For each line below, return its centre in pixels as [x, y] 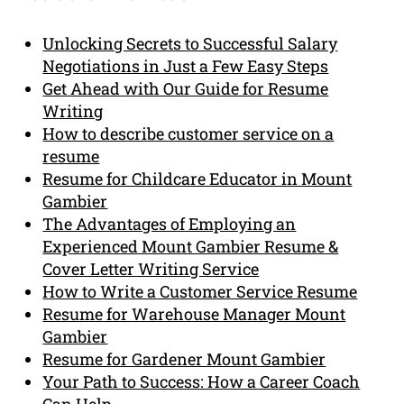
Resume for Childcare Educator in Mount [197, 178]
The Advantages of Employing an [170, 223]
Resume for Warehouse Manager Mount [194, 313]
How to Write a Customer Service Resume [200, 291]
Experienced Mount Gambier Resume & [191, 246]
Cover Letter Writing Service [151, 268]
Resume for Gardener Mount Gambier [184, 358]
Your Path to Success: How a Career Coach [202, 381]
